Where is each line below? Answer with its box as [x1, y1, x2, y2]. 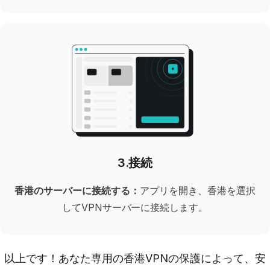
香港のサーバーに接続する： [14, 184, 140, 196]
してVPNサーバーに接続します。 [61, 201, 209, 213]
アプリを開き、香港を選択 [139, 184, 256, 196]
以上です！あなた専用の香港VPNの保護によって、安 [4, 251, 266, 265]
